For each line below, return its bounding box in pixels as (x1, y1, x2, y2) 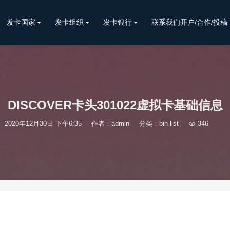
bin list (159, 120, 179, 127)
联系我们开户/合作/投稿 (151, 18, 227, 26)
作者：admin (91, 120, 129, 127)
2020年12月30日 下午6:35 (4, 120, 82, 127)
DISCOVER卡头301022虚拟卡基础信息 (7, 98, 223, 112)
